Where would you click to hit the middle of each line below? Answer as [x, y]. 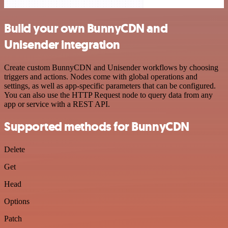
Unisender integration [62, 45]
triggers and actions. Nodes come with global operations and [101, 76]
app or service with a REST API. [57, 104]
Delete [15, 150]
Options [17, 202]
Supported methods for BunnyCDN [97, 127]
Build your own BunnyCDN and [86, 28]
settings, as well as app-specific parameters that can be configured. [110, 85]
